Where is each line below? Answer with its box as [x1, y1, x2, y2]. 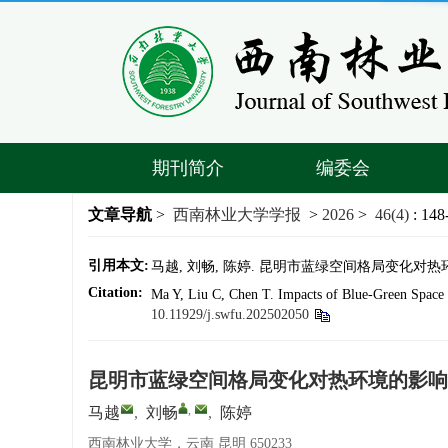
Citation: [88, 285, 143, 300]
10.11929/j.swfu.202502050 [151, 307, 309, 322]
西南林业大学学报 [173, 206, 301, 223]
